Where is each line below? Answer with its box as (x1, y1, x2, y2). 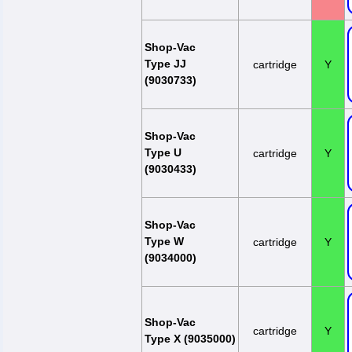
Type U (145, 146, 181, 159)
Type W (145, 235, 184, 247)
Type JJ (145, 57, 186, 70)
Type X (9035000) (145, 332, 236, 345)
